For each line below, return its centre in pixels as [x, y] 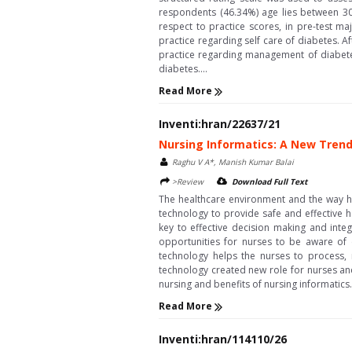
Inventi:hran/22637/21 [220, 123]
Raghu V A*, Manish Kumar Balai [233, 161]
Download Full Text [269, 181]
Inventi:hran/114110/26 [223, 339]
